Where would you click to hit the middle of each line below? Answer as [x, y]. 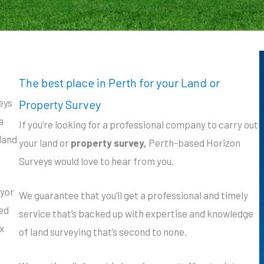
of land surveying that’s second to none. [103, 232]
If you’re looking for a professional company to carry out [138, 124]
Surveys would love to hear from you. [96, 161]
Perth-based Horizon [194, 143]
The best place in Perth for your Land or [119, 82]
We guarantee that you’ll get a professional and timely [133, 195]
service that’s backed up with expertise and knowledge [136, 214]
